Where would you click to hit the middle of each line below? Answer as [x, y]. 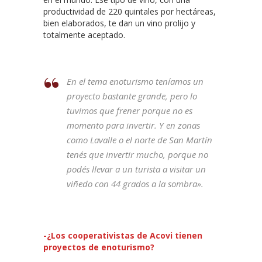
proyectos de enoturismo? [99, 247]
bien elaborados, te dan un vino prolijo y [119, 23]
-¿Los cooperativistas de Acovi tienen [123, 236]
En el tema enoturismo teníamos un [135, 82]
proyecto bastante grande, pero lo [132, 96]
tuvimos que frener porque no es [130, 111]
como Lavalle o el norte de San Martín [139, 140]
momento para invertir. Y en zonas [133, 125]
